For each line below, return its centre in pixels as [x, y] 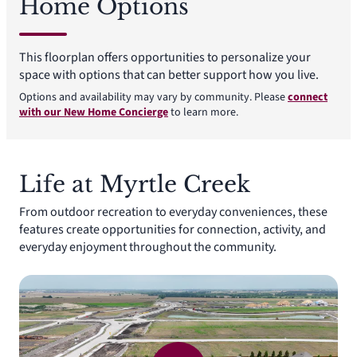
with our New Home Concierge [94, 113]
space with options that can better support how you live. [169, 75]
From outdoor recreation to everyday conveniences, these [173, 212]
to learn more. [203, 113]
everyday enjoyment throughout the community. [148, 247]
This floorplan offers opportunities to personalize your [165, 58]
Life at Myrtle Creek [135, 185]
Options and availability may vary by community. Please [153, 98]
